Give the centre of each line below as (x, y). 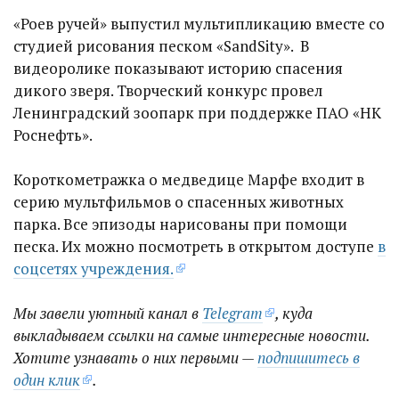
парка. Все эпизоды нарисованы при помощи (180, 224)
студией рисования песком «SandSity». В (162, 46)
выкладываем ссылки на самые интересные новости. (191, 335)
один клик (47, 380)
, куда (294, 313)
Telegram (232, 313)
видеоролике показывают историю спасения (178, 68)
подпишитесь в (309, 358)
